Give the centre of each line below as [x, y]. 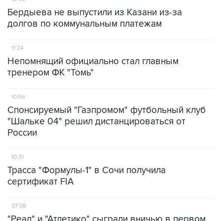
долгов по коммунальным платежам [85, 24]
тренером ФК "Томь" [51, 73]
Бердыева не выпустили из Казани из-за [95, 13]
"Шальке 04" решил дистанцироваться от [96, 122]
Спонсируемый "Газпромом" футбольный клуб [107, 110]
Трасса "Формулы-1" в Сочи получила [87, 170]
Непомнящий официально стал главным [93, 61]
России [22, 133]
